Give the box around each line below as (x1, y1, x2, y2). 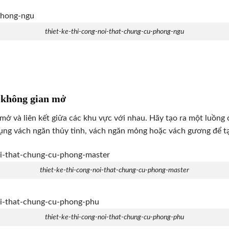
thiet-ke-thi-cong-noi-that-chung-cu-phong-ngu (45, 28, 184, 36)
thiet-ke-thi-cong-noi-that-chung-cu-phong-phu (45, 213, 184, 221)
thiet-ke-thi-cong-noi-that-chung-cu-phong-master (40, 166, 189, 174)
